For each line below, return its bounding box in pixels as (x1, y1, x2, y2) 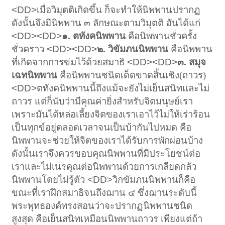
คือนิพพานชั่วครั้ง (128, 30, 197, 41)
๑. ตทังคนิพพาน (62, 30, 129, 41)
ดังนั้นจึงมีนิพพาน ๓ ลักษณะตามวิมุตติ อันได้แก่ (12, 17, 201, 28)
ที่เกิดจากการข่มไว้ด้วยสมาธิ (12, 56, 128, 67)
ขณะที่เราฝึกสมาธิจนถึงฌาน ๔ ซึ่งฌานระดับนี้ (12, 187, 197, 198)
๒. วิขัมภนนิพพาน (97, 43, 171, 54)
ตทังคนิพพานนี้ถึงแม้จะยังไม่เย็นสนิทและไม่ (37, 82, 210, 93)
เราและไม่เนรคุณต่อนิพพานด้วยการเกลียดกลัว (12, 161, 197, 172)
